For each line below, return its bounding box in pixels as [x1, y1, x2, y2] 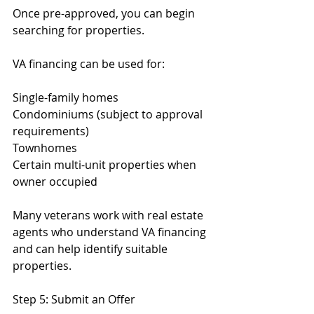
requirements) [13, 123, 89, 139]
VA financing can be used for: [13, 56, 165, 71]
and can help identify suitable [13, 241, 170, 257]
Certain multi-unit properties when [13, 157, 199, 172]
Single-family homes [13, 90, 118, 105]
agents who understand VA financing [13, 224, 209, 240]
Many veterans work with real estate [13, 207, 206, 223]
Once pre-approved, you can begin [13, 6, 198, 21]
